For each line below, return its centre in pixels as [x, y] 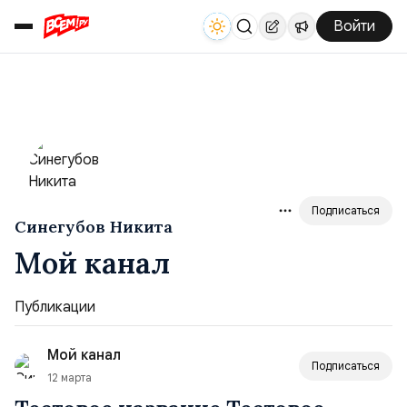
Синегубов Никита [94, 227]
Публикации [55, 307]
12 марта [69, 377]
